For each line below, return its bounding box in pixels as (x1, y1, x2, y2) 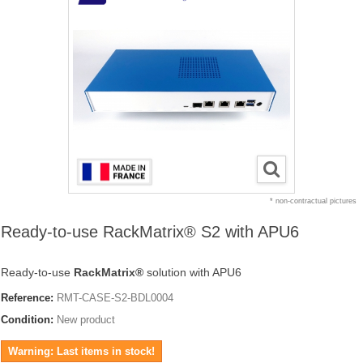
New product (57, 314, 115, 326)
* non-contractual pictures (270, 197, 357, 205)
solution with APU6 (143, 266, 241, 279)
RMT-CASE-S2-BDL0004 (57, 292, 173, 304)
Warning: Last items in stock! (8, 345, 155, 357)
